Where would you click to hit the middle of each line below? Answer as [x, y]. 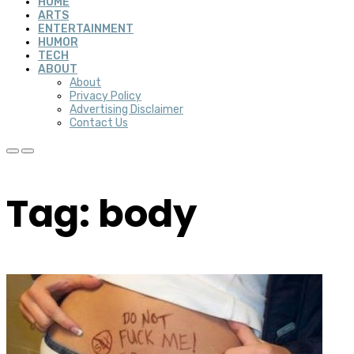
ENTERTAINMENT [86, 29]
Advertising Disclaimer [126, 109]
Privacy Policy [105, 96]
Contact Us [99, 123]
